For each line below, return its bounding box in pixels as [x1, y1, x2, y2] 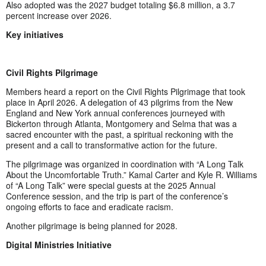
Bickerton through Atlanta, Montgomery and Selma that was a [6, 117, 237, 129]
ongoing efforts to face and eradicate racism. [6, 200, 173, 213]
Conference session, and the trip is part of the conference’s [6, 189, 228, 202]
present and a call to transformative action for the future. [6, 138, 217, 151]
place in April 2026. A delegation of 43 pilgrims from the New [6, 96, 233, 108]
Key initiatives [6, 28, 64, 40]
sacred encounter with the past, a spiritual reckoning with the [6, 128, 233, 140]
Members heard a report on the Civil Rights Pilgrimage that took [6, 85, 245, 97]
